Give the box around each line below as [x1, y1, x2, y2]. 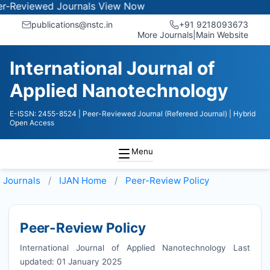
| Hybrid [229, 109, 256, 118]
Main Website [196, 30, 248, 40]
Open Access [10, 118, 54, 127]
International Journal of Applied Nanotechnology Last [19, 242, 251, 253]
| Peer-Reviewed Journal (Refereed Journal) [78, 109, 227, 118]
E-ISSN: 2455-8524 [10, 109, 77, 118]
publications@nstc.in [31, 19, 113, 30]
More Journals [137, 30, 193, 40]
